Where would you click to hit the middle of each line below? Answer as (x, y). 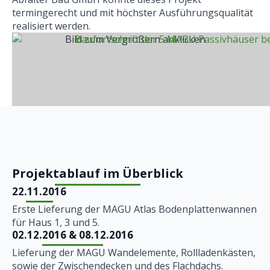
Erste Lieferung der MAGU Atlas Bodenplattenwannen (134, 209)
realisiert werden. (51, 26)
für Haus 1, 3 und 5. (56, 222)
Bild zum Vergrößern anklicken (135, 39)
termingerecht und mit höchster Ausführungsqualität (133, 13)
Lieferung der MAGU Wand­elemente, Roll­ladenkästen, (134, 253)
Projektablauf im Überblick (98, 173)
